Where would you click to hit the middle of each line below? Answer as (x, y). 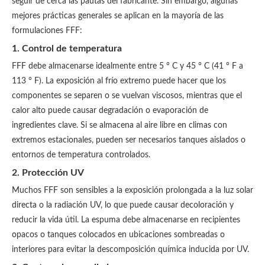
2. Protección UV (48, 173)
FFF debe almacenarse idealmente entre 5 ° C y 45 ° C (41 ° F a (127, 66)
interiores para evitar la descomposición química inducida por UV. (130, 250)
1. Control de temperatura (67, 49)
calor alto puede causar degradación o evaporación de (110, 111)
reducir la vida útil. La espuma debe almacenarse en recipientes (126, 220)
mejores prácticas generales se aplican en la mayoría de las (118, 16)
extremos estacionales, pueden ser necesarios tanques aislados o (129, 140)
